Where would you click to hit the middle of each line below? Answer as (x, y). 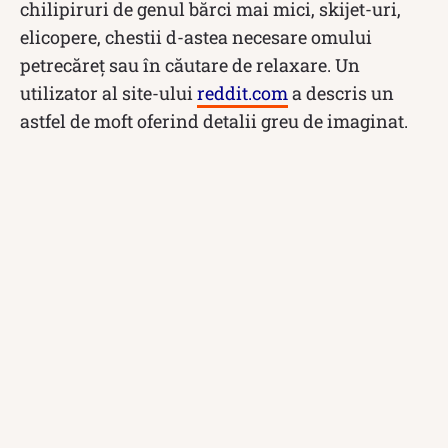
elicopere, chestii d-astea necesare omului (196, 36)
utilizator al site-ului (108, 92)
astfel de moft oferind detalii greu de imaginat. (214, 120)
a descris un (341, 92)
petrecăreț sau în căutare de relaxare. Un (190, 64)
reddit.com (242, 92)
